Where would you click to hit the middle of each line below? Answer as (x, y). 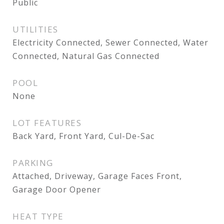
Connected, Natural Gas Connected (86, 56)
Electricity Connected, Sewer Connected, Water (110, 42)
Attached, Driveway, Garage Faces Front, (97, 176)
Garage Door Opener (57, 189)
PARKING (33, 163)
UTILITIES (35, 29)
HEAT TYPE (38, 216)
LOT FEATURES (47, 123)
